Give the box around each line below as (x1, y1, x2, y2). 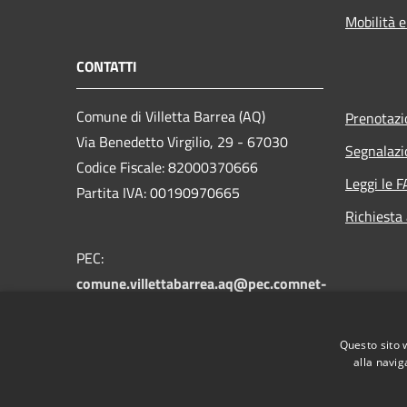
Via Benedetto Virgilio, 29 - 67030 (76, 130, 288, 153)
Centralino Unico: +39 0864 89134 (76, 323, 291, 345)
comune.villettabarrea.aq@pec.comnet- (76, 272, 327, 294)
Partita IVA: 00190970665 (76, 181, 240, 203)
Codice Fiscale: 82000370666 (76, 155, 258, 178)
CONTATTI (76, 55, 137, 77)
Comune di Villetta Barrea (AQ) (76, 104, 265, 127)
